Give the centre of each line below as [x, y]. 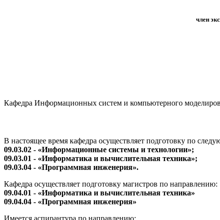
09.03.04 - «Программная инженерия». [71, 167]
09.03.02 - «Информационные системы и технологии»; [100, 150]
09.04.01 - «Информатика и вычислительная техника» [99, 193]
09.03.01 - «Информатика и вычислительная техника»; [102, 159]
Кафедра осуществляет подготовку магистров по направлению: [111, 184]
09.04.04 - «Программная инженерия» [71, 202]
